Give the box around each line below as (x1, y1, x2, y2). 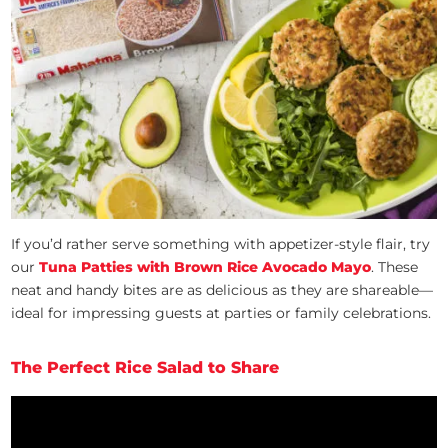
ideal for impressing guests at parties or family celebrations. (11, 304, 432, 323)
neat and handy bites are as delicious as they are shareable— (11, 281, 434, 300)
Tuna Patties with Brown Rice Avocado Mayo (39, 258, 372, 277)
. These (371, 258, 419, 277)
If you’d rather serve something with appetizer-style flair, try (11, 235, 431, 254)
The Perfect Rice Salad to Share (11, 358, 280, 378)
